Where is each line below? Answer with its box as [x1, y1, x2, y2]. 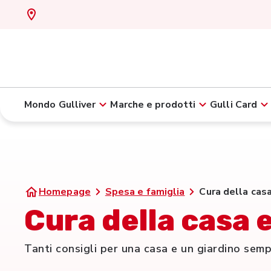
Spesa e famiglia [105, 185, 185, 198]
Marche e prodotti [110, 98, 196, 111]
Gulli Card [210, 98, 258, 111]
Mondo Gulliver [24, 98, 96, 111]
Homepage [39, 185, 91, 198]
